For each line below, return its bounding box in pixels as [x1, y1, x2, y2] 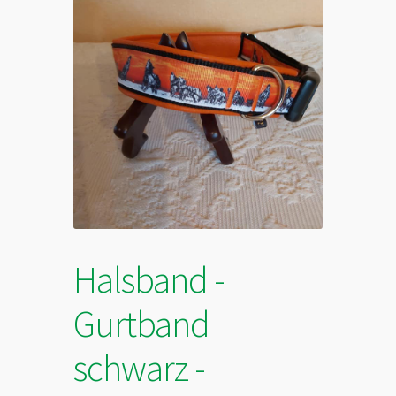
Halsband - [73, 255, 225, 302]
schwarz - [73, 344, 206, 391]
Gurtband [73, 300, 210, 346]
